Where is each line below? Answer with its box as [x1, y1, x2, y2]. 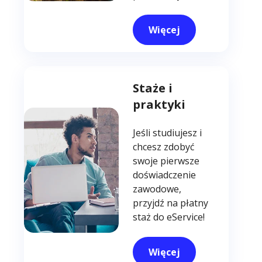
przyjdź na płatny [133, 196, 209, 210]
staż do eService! [133, 211, 205, 224]
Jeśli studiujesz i [133, 126, 202, 140]
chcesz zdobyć [133, 140, 195, 154]
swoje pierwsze [133, 154, 200, 168]
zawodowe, [133, 182, 182, 196]
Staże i [133, 80, 173, 96]
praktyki [133, 96, 186, 112]
